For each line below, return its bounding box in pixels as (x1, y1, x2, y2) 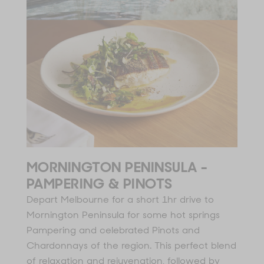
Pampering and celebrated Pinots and (27, 223, 200, 236)
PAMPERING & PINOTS (27, 174, 173, 193)
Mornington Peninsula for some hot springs (27, 208, 220, 221)
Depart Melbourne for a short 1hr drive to (27, 193, 214, 206)
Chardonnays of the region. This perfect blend (27, 239, 236, 252)
